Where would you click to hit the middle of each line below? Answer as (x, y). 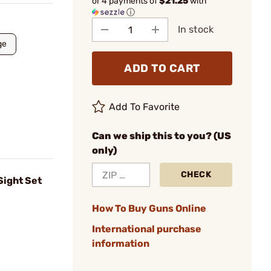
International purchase (147, 229)
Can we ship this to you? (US (162, 136)
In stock (196, 29)
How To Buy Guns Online (149, 208)
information (121, 243)
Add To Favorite (145, 107)
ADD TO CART (162, 68)
